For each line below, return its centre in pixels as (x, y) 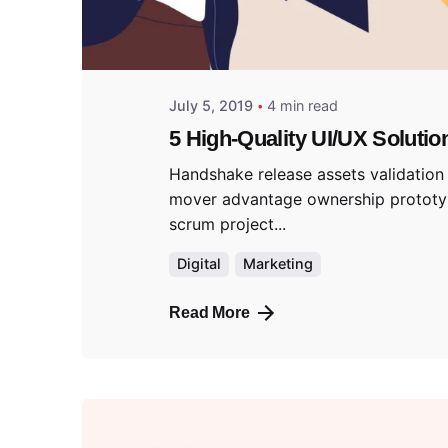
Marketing (277, 264)
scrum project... (227, 223)
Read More (209, 313)
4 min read (302, 105)
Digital (199, 264)
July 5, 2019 (211, 105)
